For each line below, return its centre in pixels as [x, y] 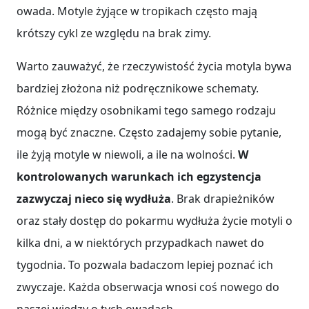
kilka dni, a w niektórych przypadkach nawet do [140, 243]
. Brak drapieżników [223, 199]
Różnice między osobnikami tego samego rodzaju [146, 111]
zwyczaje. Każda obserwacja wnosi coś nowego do [148, 287]
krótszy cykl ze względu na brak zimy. [114, 33]
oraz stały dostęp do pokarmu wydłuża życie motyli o [154, 221]
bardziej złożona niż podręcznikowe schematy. [138, 89]
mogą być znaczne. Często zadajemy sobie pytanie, [149, 133]
